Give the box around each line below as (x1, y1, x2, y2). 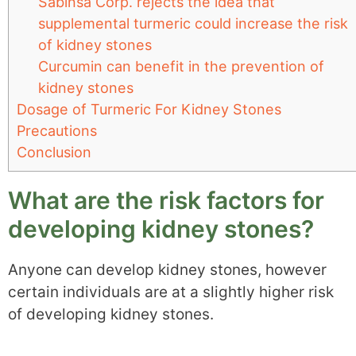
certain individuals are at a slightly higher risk (8, 282, 334, 301)
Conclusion (17, 143, 91, 161)
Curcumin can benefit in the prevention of (38, 57, 325, 75)
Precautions (17, 122, 97, 139)
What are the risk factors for (8, 185, 324, 215)
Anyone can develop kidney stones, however (8, 260, 327, 279)
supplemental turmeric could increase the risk (38, 14, 349, 32)
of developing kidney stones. (8, 304, 214, 323)
